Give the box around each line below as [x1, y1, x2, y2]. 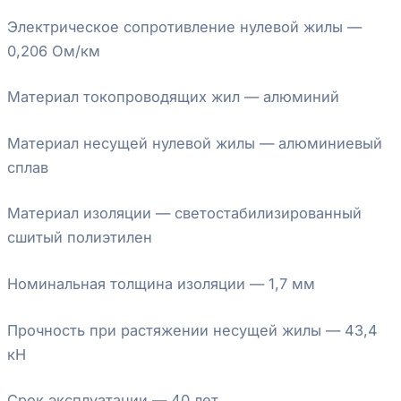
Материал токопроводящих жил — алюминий [7, 88, 339, 107]
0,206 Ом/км [7, 41, 100, 60]
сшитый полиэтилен [7, 228, 152, 247]
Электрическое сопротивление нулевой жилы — [7, 17, 362, 36]
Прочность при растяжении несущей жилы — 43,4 [7, 320, 378, 339]
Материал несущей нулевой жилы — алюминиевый [7, 133, 382, 152]
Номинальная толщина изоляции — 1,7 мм [7, 274, 315, 293]
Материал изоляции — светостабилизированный [7, 204, 362, 223]
